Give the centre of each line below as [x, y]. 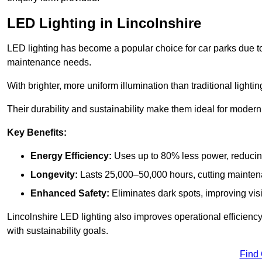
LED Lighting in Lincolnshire [104, 23]
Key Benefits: [37, 133]
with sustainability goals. [58, 231]
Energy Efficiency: [71, 156]
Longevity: [54, 175]
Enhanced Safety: [70, 194]
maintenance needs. [49, 63]
